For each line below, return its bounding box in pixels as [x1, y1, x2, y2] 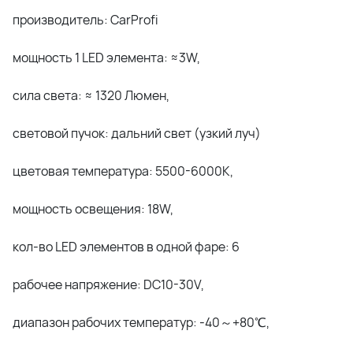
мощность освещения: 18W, [13, 200, 173, 217]
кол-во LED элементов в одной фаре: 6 [13, 238, 240, 255]
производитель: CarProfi [13, 11, 158, 28]
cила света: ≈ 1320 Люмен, [13, 87, 169, 104]
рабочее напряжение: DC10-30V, [13, 276, 204, 293]
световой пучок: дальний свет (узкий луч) [13, 124, 261, 142]
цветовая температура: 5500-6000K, [13, 162, 233, 180]
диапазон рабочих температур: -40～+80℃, [13, 314, 269, 331]
